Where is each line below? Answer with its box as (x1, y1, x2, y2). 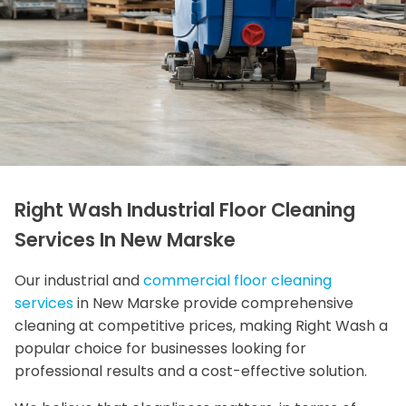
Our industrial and (14, 269, 143, 291)
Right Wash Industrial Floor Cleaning (14, 196, 355, 223)
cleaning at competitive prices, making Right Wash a (14, 314, 388, 336)
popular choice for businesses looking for (14, 337, 306, 359)
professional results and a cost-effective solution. (14, 360, 367, 382)
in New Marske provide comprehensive (73, 292, 353, 314)
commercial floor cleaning (143, 269, 332, 291)
